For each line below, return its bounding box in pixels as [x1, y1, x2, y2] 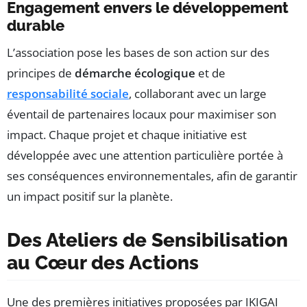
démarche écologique [75, 65, 195, 82]
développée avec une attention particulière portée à [7, 147, 283, 164]
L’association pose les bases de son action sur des [7, 45, 269, 61]
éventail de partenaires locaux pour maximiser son [7, 106, 276, 123]
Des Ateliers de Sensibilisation [7, 229, 288, 252]
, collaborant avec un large [129, 86, 267, 102]
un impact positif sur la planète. [7, 188, 173, 205]
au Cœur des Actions [7, 251, 199, 275]
